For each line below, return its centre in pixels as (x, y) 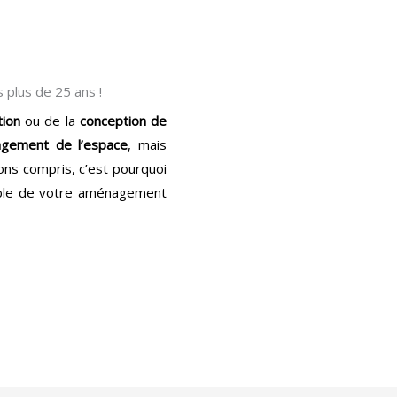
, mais (148, 144)
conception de (123, 121)
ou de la (50, 121)
